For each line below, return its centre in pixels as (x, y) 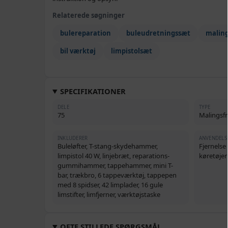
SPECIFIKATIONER (93, 91)
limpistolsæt (132, 51)
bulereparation (85, 33)
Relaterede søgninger (89, 15)
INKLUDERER (73, 138)
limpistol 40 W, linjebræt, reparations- (113, 156)
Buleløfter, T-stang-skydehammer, (108, 146)
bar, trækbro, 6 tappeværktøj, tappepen (117, 175)
